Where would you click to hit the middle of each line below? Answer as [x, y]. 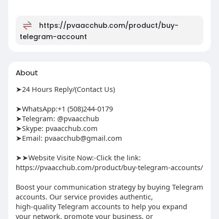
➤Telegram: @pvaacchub [57, 119]
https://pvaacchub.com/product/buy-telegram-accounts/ [109, 167]
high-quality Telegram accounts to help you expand [101, 207]
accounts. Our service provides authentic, [84, 197]
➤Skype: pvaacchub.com [56, 128]
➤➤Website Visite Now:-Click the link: [78, 158]
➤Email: [30, 138]
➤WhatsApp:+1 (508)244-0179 [64, 109]
